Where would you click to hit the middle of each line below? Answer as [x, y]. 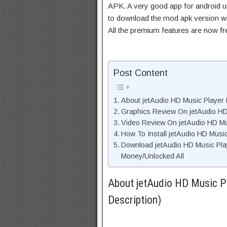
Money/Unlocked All [152, 156]
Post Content [141, 73]
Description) [135, 200]
